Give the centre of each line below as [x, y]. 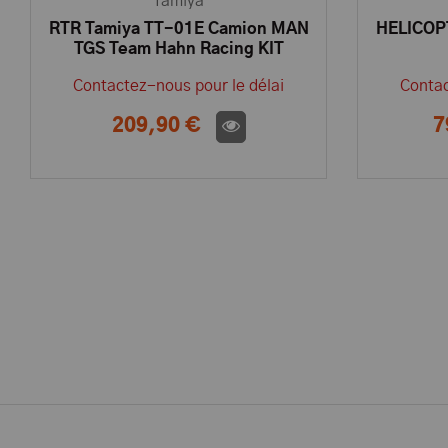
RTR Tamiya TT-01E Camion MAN [178, 29]
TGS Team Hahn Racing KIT [178, 49]
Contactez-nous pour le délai [178, 86]
